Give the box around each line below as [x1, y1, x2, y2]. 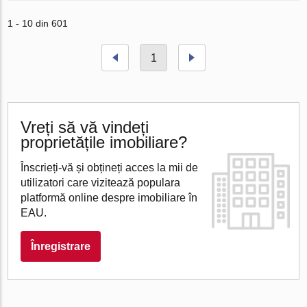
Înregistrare [31, 241, 91, 252]
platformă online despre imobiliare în [21, 192, 198, 204]
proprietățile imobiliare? [21, 133, 188, 151]
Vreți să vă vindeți [21, 118, 149, 136]
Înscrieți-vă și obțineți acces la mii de [21, 162, 199, 173]
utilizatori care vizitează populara [21, 177, 181, 188]
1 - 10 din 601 [8, 18, 69, 29]
